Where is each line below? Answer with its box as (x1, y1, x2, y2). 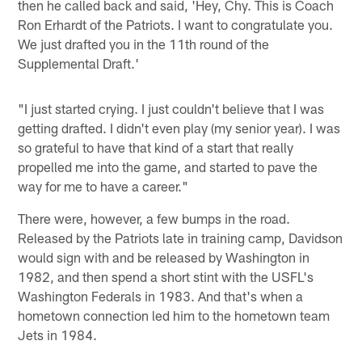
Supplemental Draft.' (18, 55, 140, 72)
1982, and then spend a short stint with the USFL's (18, 268, 314, 285)
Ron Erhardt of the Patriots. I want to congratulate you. (18, 16, 334, 33)
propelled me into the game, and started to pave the (18, 158, 318, 175)
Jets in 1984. (18, 326, 98, 343)
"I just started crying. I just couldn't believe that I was (18, 100, 325, 117)
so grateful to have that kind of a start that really (18, 139, 294, 156)
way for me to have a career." (18, 178, 189, 195)
